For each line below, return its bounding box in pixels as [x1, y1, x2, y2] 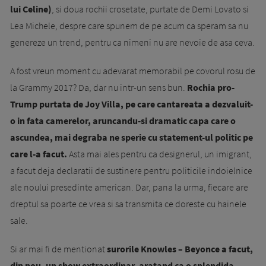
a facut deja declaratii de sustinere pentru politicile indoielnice [10, 164, 252, 176]
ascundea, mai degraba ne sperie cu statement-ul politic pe [10, 131, 253, 143]
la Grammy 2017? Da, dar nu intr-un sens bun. [10, 81, 187, 93]
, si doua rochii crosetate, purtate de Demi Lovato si [52, 3, 249, 15]
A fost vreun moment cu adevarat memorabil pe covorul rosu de [10, 65, 255, 77]
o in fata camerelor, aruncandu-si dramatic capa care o [10, 115, 236, 126]
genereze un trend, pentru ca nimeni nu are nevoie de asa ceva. [10, 36, 255, 48]
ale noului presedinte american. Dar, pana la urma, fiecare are [10, 181, 248, 193]
